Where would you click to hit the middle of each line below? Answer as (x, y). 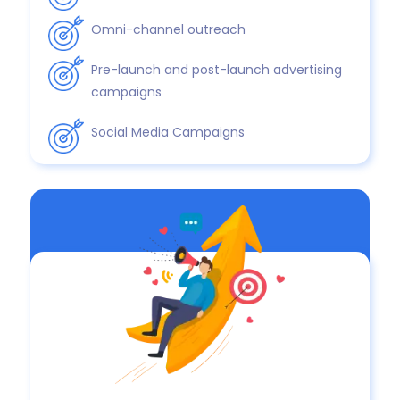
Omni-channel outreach (169, 29)
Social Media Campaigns (168, 132)
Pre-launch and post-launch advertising (217, 69)
